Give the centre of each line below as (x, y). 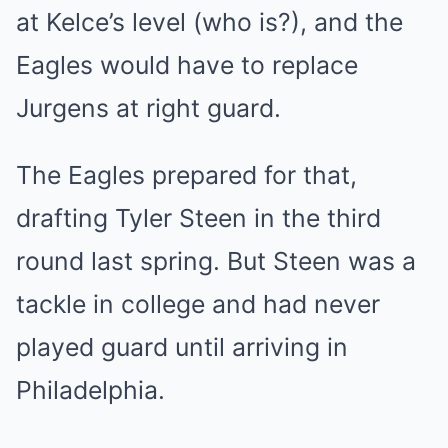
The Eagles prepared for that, (186, 175)
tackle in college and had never (198, 304)
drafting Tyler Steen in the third (198, 218)
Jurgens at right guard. (148, 108)
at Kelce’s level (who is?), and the (209, 22)
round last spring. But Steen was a (216, 261)
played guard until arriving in (182, 347)
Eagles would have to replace (187, 65)
